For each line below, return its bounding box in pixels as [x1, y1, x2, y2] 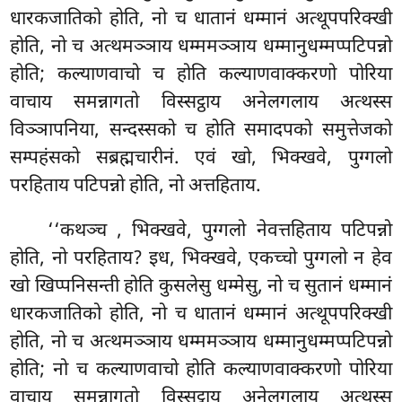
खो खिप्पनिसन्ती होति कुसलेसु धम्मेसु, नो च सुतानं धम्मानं [10, 275, 392, 301]
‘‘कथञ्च [48, 219, 118, 245]
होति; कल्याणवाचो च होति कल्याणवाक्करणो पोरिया [10, 63, 392, 89]
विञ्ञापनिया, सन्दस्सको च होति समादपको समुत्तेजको [10, 118, 392, 144]
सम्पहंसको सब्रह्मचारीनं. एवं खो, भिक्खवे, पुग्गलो [10, 146, 392, 172]
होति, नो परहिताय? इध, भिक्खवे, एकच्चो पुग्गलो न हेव [10, 247, 392, 273]
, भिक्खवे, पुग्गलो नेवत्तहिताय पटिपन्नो [117, 219, 392, 245]
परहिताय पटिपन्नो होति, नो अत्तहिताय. [10, 174, 262, 200]
